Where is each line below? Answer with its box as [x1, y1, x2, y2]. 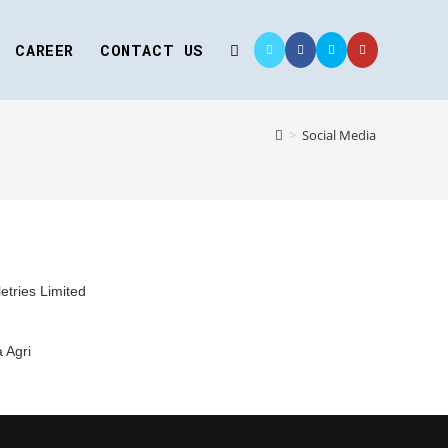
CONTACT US [100, 40, 204, 60]
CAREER [15, 40, 74, 60]
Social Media [302, 126, 376, 144]
